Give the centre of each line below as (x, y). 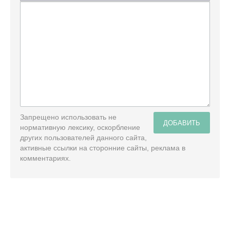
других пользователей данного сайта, (83, 137)
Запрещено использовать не (68, 117)
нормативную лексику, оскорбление (80, 127)
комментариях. (45, 158)
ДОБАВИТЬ (182, 122)
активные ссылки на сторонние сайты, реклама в (103, 148)
